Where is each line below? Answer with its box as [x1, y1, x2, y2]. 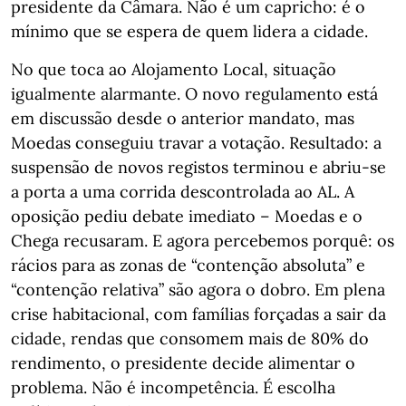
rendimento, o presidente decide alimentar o [11, 353, 355, 373]
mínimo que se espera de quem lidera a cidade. [11, 21, 368, 42]
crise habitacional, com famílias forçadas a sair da [11, 304, 386, 324]
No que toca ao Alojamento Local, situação [11, 59, 336, 80]
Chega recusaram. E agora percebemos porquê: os [11, 230, 394, 251]
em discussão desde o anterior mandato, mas [11, 108, 354, 129]
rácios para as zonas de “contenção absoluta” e [11, 255, 365, 275]
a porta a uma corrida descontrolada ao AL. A [11, 181, 354, 202]
